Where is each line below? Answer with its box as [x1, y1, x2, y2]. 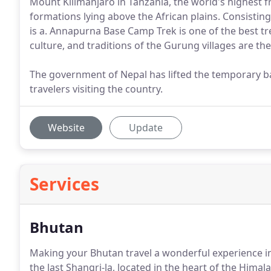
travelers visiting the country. [30, 82, 163, 96]
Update [129, 121, 163, 134]
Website [47, 121, 85, 134]
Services [30, 172, 99, 195]
